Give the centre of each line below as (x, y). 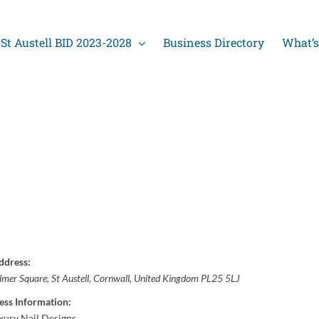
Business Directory (214, 42)
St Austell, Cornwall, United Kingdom (125, 278)
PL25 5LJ (220, 278)
